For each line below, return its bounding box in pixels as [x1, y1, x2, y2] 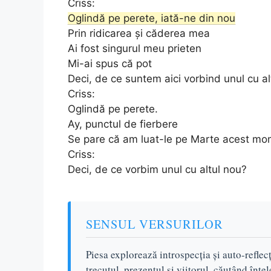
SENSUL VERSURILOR [86, 215, 223, 232]
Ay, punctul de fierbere [68, 117, 178, 130]
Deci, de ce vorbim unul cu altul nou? [68, 163, 247, 175]
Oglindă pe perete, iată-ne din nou [68, 11, 235, 24]
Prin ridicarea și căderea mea [68, 27, 210, 39]
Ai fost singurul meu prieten [68, 42, 201, 54]
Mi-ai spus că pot [68, 57, 152, 70]
